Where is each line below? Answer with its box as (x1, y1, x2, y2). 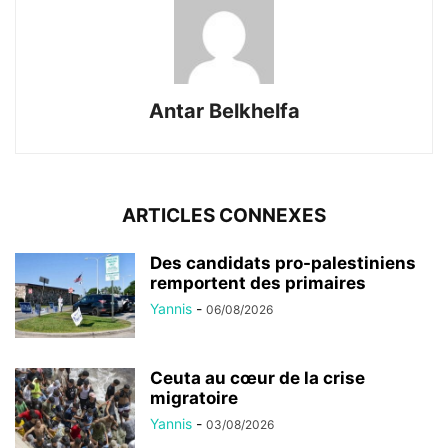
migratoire (150, 388, 238, 409)
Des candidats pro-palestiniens (150, 253, 416, 274)
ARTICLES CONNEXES (122, 204, 326, 228)
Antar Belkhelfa (148, 99, 300, 124)
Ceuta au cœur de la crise (150, 368, 365, 389)
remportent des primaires (150, 273, 366, 294)
